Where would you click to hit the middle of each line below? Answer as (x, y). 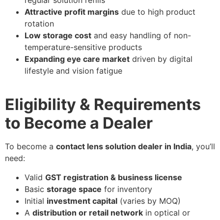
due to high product (157, 12)
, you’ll (203, 147)
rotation (39, 23)
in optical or (166, 212)
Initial (36, 201)
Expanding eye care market (77, 59)
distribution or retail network (88, 212)
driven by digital (161, 59)
